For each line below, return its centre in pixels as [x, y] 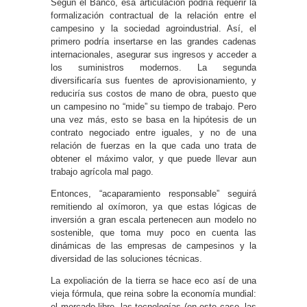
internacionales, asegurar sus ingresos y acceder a [153, 54]
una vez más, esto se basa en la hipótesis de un [153, 119]
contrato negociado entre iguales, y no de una [153, 132]
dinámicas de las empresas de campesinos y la [153, 245]
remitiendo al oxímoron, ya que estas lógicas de [153, 206]
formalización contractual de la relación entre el [153, 15]
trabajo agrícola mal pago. [102, 171]
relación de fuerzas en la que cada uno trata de [153, 145]
